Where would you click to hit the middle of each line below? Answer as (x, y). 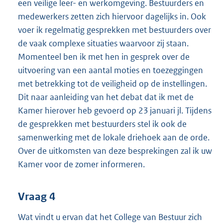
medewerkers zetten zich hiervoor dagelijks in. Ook (112, 16)
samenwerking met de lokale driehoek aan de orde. (114, 137)
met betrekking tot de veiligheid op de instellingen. (112, 83)
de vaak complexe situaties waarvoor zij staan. (103, 43)
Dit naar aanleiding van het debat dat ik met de (106, 97)
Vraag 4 (37, 197)
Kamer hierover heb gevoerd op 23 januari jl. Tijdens (115, 110)
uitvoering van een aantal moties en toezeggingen (111, 70)
